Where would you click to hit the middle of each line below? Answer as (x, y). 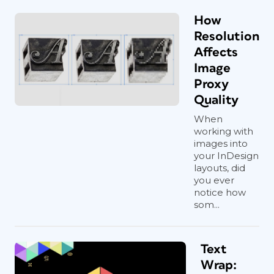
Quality (216, 100)
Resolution (227, 36)
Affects (216, 52)
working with (224, 131)
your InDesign (226, 156)
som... (207, 205)
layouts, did (220, 168)
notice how (220, 192)
